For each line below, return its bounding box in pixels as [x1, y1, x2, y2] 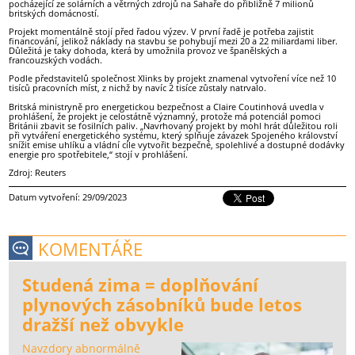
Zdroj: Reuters [9, 166, 67, 178]
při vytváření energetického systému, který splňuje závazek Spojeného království [9, 128, 338, 141]
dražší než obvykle [22, 312, 185, 338]
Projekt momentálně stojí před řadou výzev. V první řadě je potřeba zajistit [9, 25, 315, 38]
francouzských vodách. [9, 54, 103, 67]
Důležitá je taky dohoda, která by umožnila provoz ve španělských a [9, 44, 288, 57]
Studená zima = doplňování [22, 273, 259, 298]
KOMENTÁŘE [38, 237, 143, 262]
